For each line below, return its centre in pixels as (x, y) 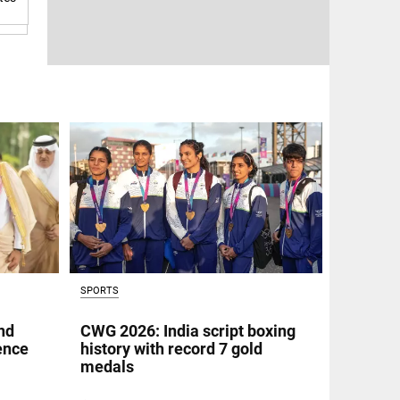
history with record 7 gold (171, 348)
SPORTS (99, 291)
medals (107, 366)
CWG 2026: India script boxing (187, 330)
